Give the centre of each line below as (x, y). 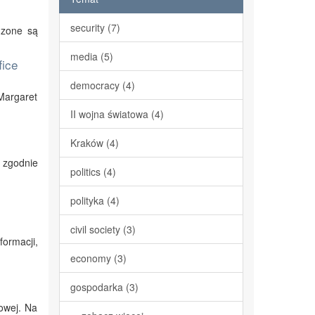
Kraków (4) (94, 143)
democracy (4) (102, 85)
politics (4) (93, 172)
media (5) (91, 56)
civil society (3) (103, 229)
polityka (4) (95, 200)
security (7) (95, 27)
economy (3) (98, 258)
